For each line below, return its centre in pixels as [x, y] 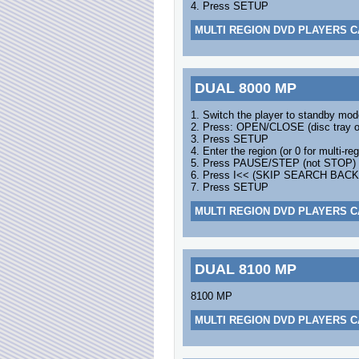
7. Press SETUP [230, 187]
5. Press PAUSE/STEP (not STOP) [273, 163]
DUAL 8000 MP [246, 88]
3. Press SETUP [230, 139]
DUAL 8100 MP [246, 269]
